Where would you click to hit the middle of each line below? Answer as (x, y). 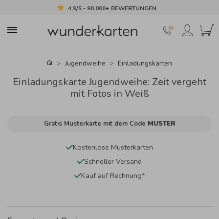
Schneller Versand (113, 161)
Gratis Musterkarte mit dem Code (96, 123)
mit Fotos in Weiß (109, 93)
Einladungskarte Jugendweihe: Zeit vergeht (109, 82)
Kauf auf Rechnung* (113, 175)
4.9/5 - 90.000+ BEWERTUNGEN (112, 8)
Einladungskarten (145, 63)
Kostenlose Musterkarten (113, 147)
